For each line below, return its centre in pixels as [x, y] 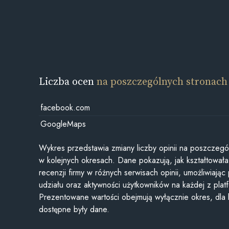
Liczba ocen [68, 81]
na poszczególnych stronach [162, 81]
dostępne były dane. [74, 210]
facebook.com [65, 107]
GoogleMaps [63, 124]
